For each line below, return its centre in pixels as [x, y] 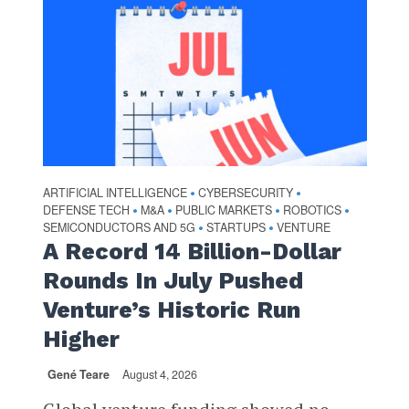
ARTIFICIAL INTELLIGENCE [115, 193]
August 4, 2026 [159, 375]
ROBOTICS [312, 210]
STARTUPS [236, 228]
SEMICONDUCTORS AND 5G [119, 228]
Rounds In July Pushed [173, 281]
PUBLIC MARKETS [223, 210]
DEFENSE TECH [86, 210]
